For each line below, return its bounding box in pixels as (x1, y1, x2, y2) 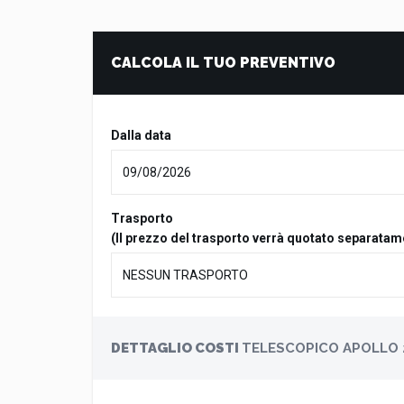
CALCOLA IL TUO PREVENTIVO (111, 53, 335, 71)
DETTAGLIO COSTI (111, 339, 242, 356)
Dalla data (111, 127, 171, 142)
